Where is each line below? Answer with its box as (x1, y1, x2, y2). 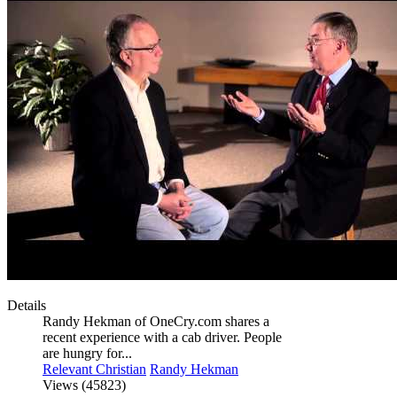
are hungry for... (43, 346, 132, 362)
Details (7, 298, 46, 314)
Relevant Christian (43, 362, 146, 378)
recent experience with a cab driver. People (43, 330, 282, 346)
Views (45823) (43, 378, 126, 393)
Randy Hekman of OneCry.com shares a (43, 314, 269, 330)
